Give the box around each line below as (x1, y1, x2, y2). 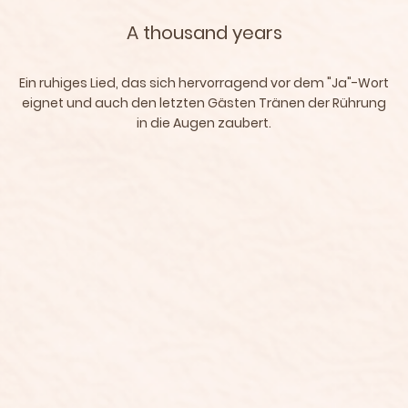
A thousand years (126, 20, 282, 46)
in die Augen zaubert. (137, 113, 271, 132)
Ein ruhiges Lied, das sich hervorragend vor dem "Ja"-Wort (19, 73, 389, 92)
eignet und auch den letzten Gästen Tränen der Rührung (22, 93, 386, 112)
